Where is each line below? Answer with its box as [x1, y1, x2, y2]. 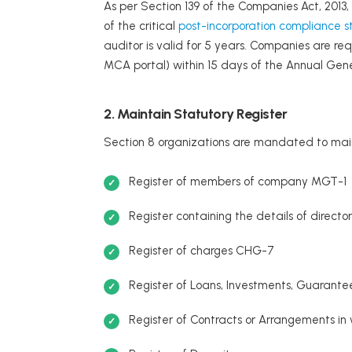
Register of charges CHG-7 [129, 244, 274, 258]
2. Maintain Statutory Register [104, 105, 287, 123]
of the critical [104, 19, 178, 34]
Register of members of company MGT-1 [129, 174, 346, 189]
